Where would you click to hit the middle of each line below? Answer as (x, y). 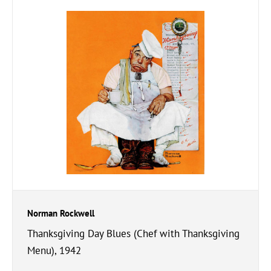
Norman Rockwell (61, 213)
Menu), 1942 (54, 250)
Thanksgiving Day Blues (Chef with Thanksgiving (133, 233)
